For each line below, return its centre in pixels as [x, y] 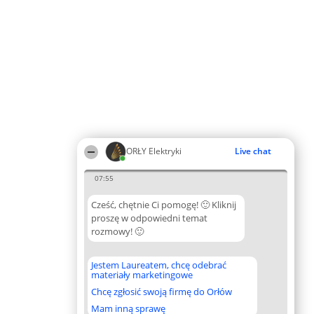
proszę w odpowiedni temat [149, 218]
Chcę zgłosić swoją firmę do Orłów [162, 292]
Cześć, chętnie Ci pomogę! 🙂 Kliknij [164, 205]
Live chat [253, 151]
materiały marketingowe [142, 275]
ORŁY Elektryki [154, 151]
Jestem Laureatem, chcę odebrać [159, 265]
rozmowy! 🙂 [117, 231]
